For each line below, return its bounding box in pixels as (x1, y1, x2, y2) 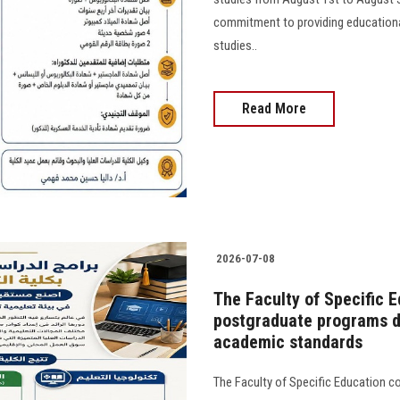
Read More (242, 100, 306, 118)
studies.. (213, 37, 257, 54)
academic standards (213, 331, 362, 354)
